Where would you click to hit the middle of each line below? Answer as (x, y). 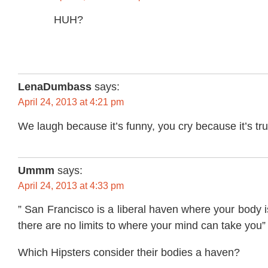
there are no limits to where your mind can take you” (142, 226)
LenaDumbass (55, 87)
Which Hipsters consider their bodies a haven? (129, 253)
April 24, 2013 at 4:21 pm (71, 102)
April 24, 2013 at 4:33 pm (71, 185)
